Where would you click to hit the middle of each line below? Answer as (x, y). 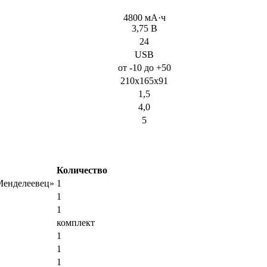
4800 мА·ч (144, 18)
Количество (82, 170)
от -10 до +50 (144, 68)
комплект (76, 222)
